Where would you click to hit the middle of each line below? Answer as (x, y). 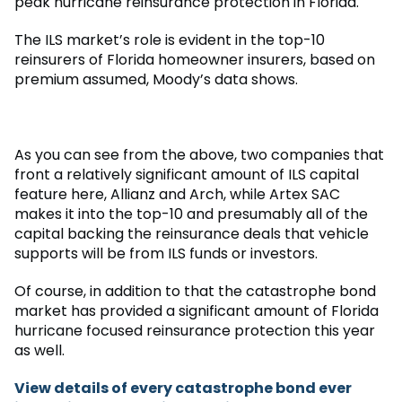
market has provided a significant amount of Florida (197, 310)
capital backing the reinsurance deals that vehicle (192, 233)
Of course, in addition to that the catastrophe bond (195, 291)
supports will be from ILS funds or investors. (166, 253)
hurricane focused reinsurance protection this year (195, 330)
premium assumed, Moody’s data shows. (156, 79)
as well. (39, 350)
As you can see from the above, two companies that (199, 154)
